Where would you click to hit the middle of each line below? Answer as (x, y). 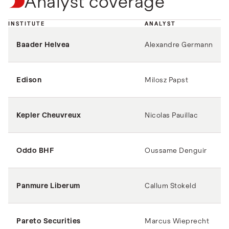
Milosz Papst (166, 79)
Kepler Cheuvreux (49, 115)
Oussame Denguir (176, 150)
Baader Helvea (43, 44)
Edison (29, 79)
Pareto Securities (49, 221)
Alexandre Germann (179, 44)
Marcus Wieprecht (177, 221)
